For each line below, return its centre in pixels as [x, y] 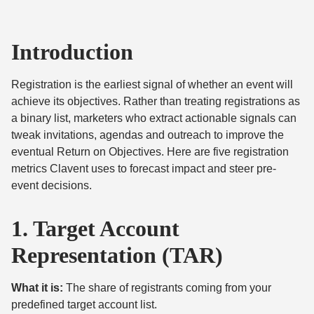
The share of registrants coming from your [167, 288]
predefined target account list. [84, 305]
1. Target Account [95, 228]
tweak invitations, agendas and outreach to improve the [148, 135]
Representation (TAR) [117, 255]
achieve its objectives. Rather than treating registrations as [156, 101]
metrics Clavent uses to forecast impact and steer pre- [144, 169]
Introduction [72, 52]
